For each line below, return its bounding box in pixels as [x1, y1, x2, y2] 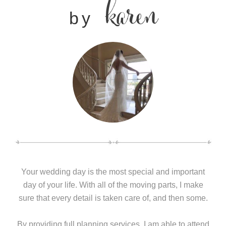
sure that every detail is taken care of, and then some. [18, 193, 208, 202]
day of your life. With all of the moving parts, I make [23, 180, 203, 189]
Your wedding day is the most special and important [21, 167, 205, 176]
